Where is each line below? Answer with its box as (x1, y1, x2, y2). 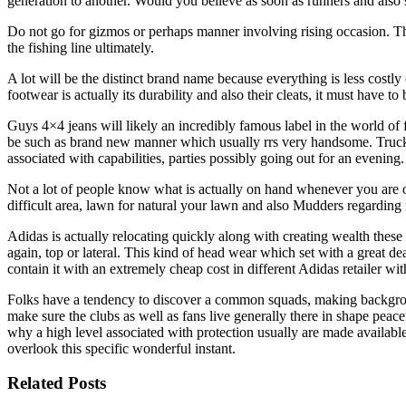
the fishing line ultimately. (7, 39, 154, 55)
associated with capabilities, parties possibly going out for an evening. (7, 150, 404, 166)
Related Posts (7, 373, 106, 393)
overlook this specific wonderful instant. (7, 340, 236, 356)
